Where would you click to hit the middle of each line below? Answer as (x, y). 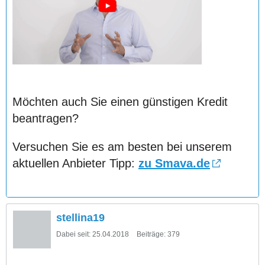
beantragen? (46, 118)
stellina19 (80, 217)
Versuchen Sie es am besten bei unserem (122, 146)
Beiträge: (151, 234)
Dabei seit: (73, 234)
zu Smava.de (174, 163)
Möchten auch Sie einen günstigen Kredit (120, 101)
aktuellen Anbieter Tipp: (75, 163)
